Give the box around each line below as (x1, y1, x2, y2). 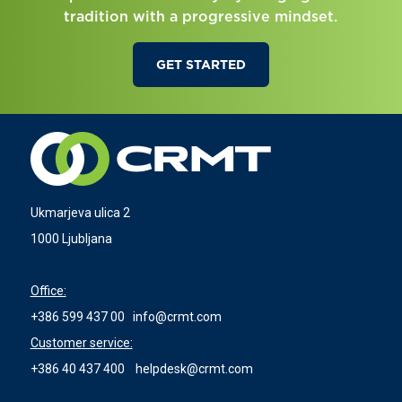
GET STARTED (155, 57, 246, 72)
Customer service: (30, 335, 133, 350)
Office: (30, 283, 66, 298)
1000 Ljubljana (30, 231, 112, 246)
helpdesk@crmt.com (135, 361, 253, 376)
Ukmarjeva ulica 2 (30, 205, 130, 220)
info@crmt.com (132, 309, 222, 324)
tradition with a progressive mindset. (64, 7, 338, 25)
